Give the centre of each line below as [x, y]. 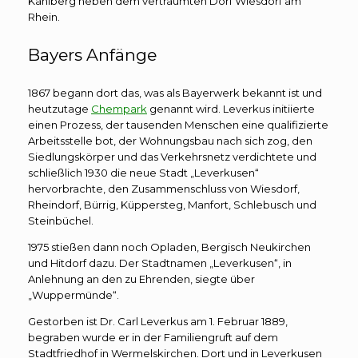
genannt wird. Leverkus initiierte [231, 108]
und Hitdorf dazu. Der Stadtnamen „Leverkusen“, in [160, 263]
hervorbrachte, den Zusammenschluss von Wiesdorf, [164, 188]
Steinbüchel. [61, 220]
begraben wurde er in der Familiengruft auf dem [153, 337]
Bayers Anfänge [92, 54]
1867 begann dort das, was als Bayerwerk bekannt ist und [175, 92]
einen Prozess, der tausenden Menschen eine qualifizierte [178, 124]
